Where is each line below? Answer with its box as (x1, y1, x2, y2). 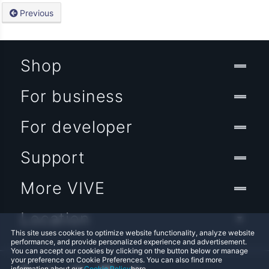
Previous (20, 8, 54, 19)
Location (20, 209, 90, 229)
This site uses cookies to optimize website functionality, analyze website (11, 228, 255, 237)
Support (20, 148, 85, 168)
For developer (20, 117, 133, 138)
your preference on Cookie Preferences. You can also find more (11, 255, 222, 264)
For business (20, 86, 124, 107)
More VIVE (20, 178, 105, 199)
